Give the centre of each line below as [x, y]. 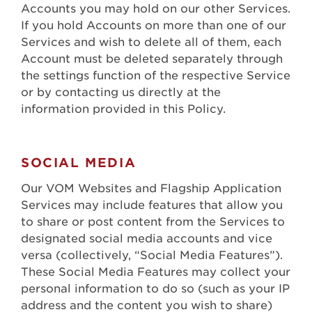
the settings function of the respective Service [156, 76]
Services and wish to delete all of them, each [151, 42]
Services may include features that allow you [152, 205]
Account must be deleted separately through [152, 59]
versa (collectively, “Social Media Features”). [152, 256]
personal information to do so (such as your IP [155, 289]
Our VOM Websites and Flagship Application [151, 189]
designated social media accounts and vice [147, 239]
